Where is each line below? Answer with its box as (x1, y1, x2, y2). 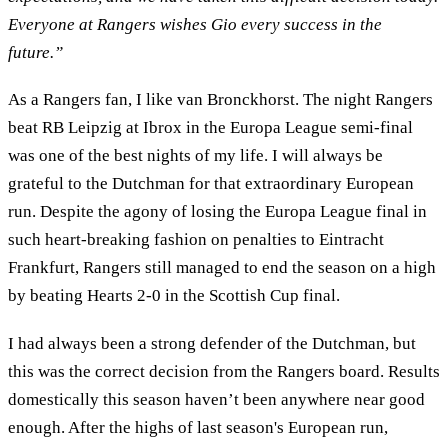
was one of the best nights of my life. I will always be (8, 146, 383, 166)
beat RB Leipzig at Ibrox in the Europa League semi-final (8, 118, 413, 138)
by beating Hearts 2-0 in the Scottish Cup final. (8, 286, 340, 306)
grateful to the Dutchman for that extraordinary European (8, 174, 414, 194)
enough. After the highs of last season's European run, (8, 417, 388, 437)
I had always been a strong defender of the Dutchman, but (8, 333, 416, 353)
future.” (8, 42, 63, 62)
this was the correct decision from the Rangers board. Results (8, 361, 440, 381)
